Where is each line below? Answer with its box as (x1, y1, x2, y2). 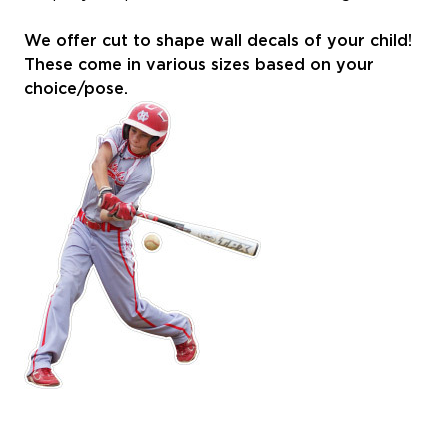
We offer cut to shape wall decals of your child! (24, 32, 412, 49)
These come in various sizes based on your (24, 56, 374, 73)
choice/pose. (24, 80, 128, 97)
